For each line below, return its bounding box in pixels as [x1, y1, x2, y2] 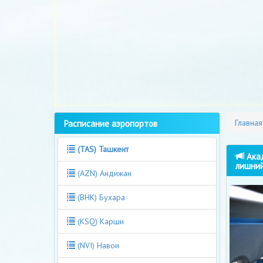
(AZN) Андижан [75, 167, 131, 178]
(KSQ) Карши [75, 215, 124, 227]
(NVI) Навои [75, 240, 119, 251]
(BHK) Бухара [75, 191, 125, 203]
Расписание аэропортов [63, 117, 157, 129]
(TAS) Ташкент [77, 143, 129, 154]
